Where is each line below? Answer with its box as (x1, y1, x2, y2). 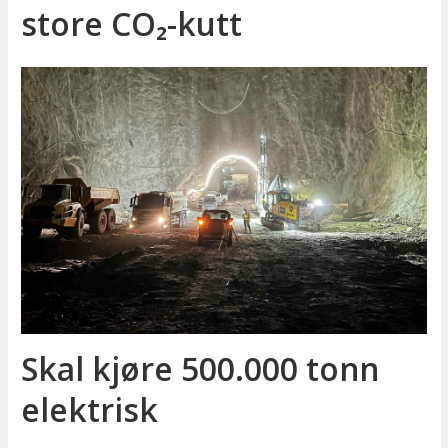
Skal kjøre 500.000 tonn (20, 346, 379, 390)
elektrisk (20, 387, 158, 431)
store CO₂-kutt (20, 2, 242, 46)
